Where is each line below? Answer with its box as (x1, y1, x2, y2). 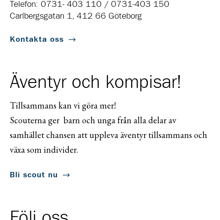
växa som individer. (10, 144, 78, 156)
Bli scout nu (10, 171, 58, 179)
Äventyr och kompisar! (10, 73, 181, 92)
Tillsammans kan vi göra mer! (10, 100, 116, 111)
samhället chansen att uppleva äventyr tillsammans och (10, 129, 207, 141)
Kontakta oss (10, 35, 64, 44)
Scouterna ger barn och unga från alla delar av (10, 114, 176, 126)
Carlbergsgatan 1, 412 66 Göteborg (10, 12, 142, 21)
